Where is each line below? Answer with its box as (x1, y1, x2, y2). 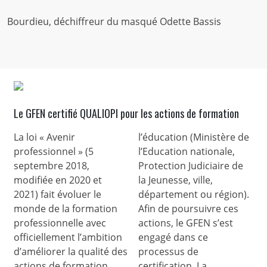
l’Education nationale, (138, 145, 235, 159)
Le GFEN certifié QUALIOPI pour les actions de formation (14, 105, 240, 122)
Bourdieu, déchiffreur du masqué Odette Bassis (7, 15, 221, 29)
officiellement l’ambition (14, 231, 123, 244)
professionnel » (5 (14, 145, 94, 159)
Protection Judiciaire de (138, 159, 243, 173)
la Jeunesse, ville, (138, 173, 213, 187)
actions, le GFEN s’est (138, 216, 233, 230)
